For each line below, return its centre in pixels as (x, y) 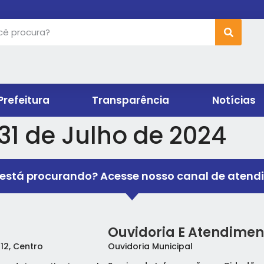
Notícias (234, 100)
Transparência (131, 100)
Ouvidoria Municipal (150, 246)
